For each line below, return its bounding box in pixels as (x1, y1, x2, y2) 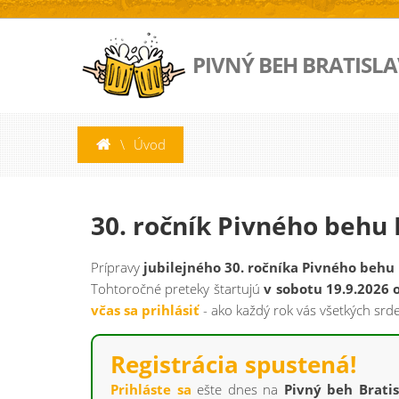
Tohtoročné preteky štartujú (91, 280, 265, 297)
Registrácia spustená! (110, 348, 356, 380)
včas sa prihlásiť (91, 301, 199, 319)
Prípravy (91, 258, 143, 276)
